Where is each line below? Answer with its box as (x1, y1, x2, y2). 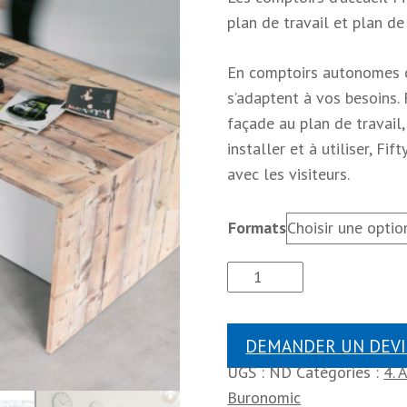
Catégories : (296, 362, 384, 383)
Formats (227, 217, 286, 239)
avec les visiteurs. (227, 164, 351, 185)
